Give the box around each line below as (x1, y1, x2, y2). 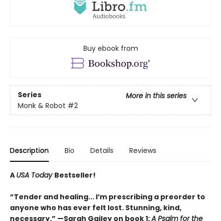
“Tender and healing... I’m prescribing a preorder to (10, 192, 205, 202)
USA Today (16, 170, 54, 181)
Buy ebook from (83, 43, 138, 54)
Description (10, 146, 49, 156)
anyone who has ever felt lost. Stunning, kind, (10, 203, 182, 213)
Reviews (129, 146, 156, 156)
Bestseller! (54, 170, 96, 181)
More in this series (126, 90, 186, 101)
